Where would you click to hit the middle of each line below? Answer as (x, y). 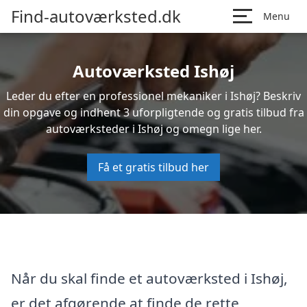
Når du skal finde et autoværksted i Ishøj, (149, 278)
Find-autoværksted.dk (96, 16)
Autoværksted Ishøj (153, 71)
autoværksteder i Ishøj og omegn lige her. (153, 129)
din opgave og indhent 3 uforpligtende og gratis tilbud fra (153, 112)
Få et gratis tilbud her (153, 167)
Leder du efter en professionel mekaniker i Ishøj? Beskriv (153, 96)
